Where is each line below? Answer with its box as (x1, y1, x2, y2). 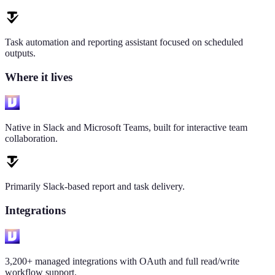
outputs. (5, 47, 36, 58)
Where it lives (5, 70, 72, 83)
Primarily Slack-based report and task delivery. (5, 181, 185, 192)
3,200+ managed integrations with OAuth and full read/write (5, 255, 239, 266)
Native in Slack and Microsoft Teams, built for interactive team (5, 122, 247, 133)
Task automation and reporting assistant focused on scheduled (5, 36, 243, 47)
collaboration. (5, 133, 58, 144)
